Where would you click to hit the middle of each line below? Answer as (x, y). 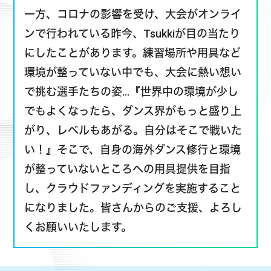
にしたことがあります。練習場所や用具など (133, 22)
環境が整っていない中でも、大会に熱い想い (133, 41)
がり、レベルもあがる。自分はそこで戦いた (133, 99)
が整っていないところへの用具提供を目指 (128, 138)
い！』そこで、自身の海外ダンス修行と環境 (133, 119)
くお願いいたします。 (78, 196)
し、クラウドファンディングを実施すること (133, 157)
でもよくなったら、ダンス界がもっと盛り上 (133, 80)
